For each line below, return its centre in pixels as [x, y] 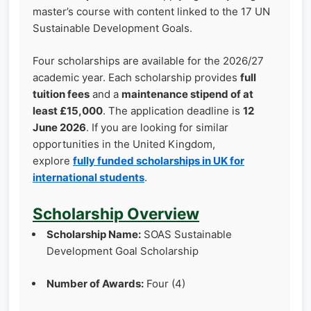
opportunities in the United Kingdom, [124, 144]
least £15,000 [68, 110]
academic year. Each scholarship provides [136, 77]
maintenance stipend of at [187, 94]
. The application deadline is [173, 110]
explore [53, 160]
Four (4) [165, 283]
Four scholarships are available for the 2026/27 [148, 60]
